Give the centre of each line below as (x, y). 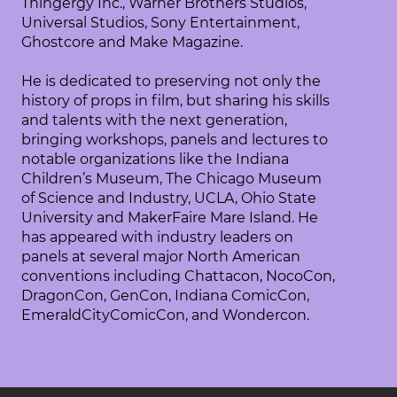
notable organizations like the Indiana (156, 159)
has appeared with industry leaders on (158, 237)
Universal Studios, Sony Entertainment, (161, 23)
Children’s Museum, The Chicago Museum (172, 179)
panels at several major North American (161, 257)
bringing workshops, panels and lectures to (175, 140)
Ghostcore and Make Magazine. (132, 42)
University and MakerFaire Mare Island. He (170, 218)
